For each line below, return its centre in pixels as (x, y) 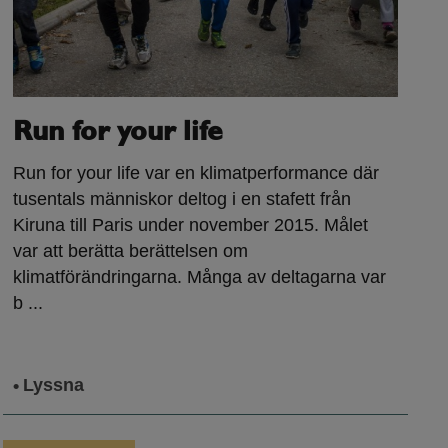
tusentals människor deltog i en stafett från (182, 199)
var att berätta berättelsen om (131, 251)
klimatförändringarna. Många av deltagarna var (200, 277)
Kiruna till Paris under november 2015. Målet (191, 225)
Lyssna (54, 385)
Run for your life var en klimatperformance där (196, 173)
